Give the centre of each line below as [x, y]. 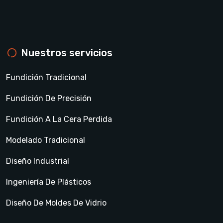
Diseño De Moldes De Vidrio [56, 203]
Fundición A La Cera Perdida [59, 119]
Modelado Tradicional [46, 140]
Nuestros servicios [67, 53]
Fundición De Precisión [49, 98]
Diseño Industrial [38, 161]
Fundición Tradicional [46, 77]
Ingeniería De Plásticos [49, 182]
